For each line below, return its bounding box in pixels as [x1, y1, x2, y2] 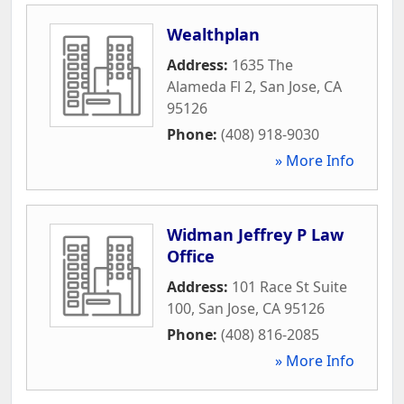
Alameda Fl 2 [167, 76, 252, 96]
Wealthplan [167, 23, 260, 45]
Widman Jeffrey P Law [167, 223, 344, 245]
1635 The [232, 54, 293, 75]
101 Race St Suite [232, 276, 347, 297]
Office [167, 244, 215, 267]
